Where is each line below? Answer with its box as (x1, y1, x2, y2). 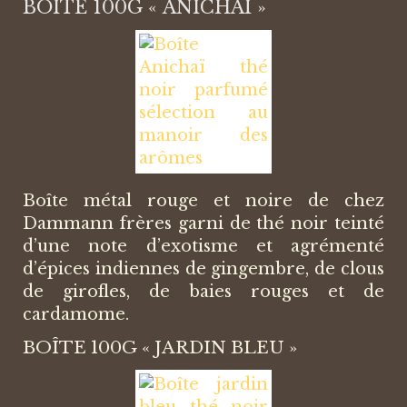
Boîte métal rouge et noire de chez (23, 191, 384, 212)
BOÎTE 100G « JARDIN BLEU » (23, 337, 297, 359)
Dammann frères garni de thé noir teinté (23, 213, 384, 234)
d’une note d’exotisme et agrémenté (23, 236, 384, 257)
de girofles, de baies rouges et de (23, 282, 384, 303)
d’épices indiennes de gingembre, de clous (23, 259, 384, 280)
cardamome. (23, 304, 129, 325)
